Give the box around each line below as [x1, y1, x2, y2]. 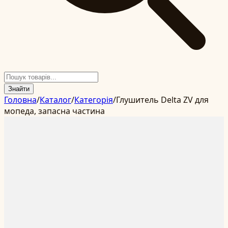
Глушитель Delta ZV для [116, 94, 209, 105]
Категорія [74, 94, 113, 105]
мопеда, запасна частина [4, 105, 105, 117]
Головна [4, 94, 37, 105]
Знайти [8, 85, 30, 93]
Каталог [40, 94, 71, 105]
